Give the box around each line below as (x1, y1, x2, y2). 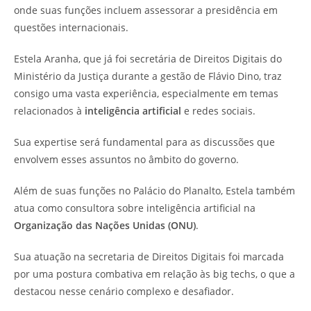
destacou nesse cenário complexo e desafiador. (14, 284, 234, 298)
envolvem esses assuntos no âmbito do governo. (14, 152, 239, 166)
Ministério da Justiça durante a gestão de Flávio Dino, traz (14, 69, 282, 83)
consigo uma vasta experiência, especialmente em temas (14, 86, 278, 100)
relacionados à (14, 103, 85, 117)
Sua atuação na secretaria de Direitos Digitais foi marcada (14, 249, 284, 263)
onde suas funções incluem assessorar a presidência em (14, 3, 278, 17)
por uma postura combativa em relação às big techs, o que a (14, 267, 295, 280)
